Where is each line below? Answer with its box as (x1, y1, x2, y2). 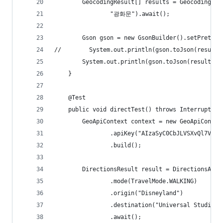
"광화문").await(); (54, 10, 170, 17)
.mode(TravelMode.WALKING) (54, 178, 197, 185)
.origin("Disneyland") (54, 190, 183, 197)
